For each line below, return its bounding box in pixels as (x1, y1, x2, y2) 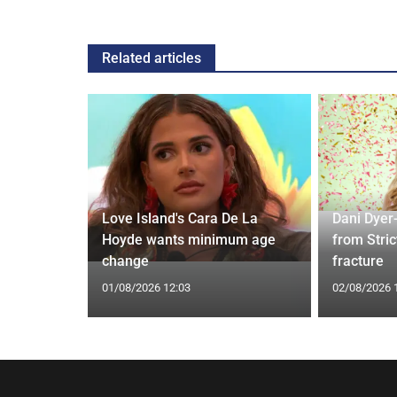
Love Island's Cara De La (101, 209, 258, 227)
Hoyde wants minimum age (101, 230, 276, 248)
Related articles (102, 49, 201, 66)
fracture (331, 252, 384, 269)
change (101, 252, 149, 269)
